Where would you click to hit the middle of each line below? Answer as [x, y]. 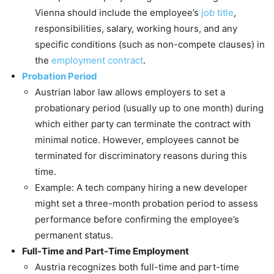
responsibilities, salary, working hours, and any [136, 28]
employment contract [97, 60]
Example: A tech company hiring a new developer [141, 187]
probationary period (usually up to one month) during [149, 108]
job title [217, 12]
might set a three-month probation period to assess [146, 203]
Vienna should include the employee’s [118, 12]
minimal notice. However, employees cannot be [137, 139]
